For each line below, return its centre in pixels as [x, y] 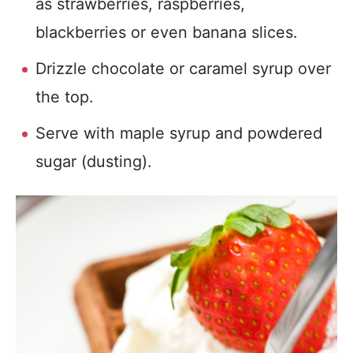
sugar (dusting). [94, 162]
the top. [65, 97]
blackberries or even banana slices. [167, 32]
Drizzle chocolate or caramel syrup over [183, 69]
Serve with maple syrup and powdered [179, 133]
